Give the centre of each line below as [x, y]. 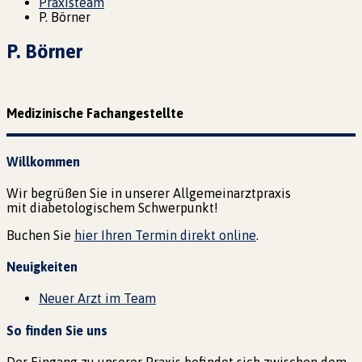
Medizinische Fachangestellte [95, 114]
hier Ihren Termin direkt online [165, 235]
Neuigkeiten [42, 267]
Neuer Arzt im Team [97, 299]
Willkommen [43, 161]
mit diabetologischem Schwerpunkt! [112, 207]
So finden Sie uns [57, 330]
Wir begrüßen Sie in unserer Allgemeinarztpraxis [149, 193]
